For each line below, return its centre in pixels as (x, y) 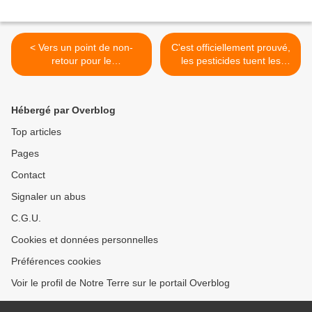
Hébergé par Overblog (63, 110)
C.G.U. (26, 218)
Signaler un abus (48, 197)
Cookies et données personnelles (85, 240)
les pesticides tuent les (231, 61)
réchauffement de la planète (81, 74)
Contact (28, 175)
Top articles (36, 132)
